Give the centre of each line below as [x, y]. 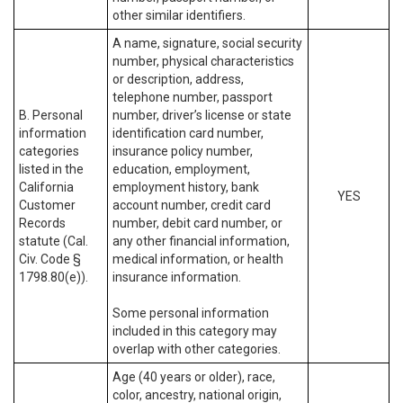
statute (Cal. [54, 241]
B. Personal [51, 115]
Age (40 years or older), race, [194, 377]
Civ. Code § [50, 259]
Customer [47, 205]
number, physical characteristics [203, 61]
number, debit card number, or [197, 223]
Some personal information [191, 313]
